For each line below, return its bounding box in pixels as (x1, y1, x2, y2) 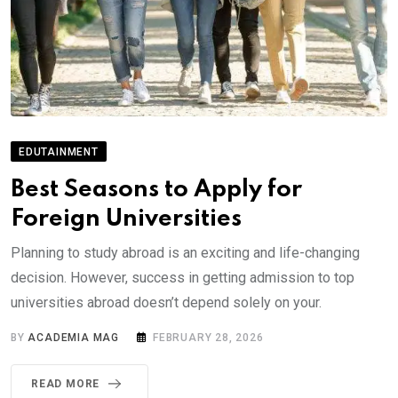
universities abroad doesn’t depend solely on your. (11, 294, 322, 312)
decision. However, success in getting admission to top (11, 269, 354, 287)
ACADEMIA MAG (28, 331, 120, 345)
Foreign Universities (11, 207, 242, 232)
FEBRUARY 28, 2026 (153, 331, 264, 345)
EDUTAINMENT (19, 146, 99, 159)
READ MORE (31, 378, 100, 391)
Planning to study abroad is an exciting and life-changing (11, 244, 360, 262)
